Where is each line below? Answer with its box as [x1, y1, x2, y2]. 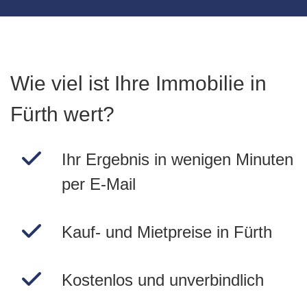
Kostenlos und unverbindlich [61, 271, 264, 289]
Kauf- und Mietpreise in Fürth [61, 223, 272, 241]
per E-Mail [61, 175, 136, 193]
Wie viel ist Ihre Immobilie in [10, 72, 267, 95]
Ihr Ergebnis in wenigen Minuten [61, 150, 293, 169]
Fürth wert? [10, 103, 114, 125]
